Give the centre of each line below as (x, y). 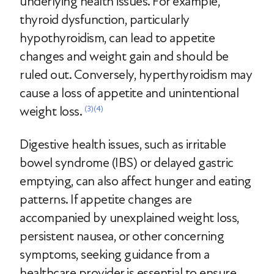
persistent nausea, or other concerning (122, 236)
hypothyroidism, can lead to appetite (117, 38)
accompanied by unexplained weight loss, (129, 217)
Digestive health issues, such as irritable (123, 144)
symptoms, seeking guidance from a (115, 254)
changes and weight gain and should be (124, 56)
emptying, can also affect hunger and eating (135, 181)
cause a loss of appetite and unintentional (129, 93)
